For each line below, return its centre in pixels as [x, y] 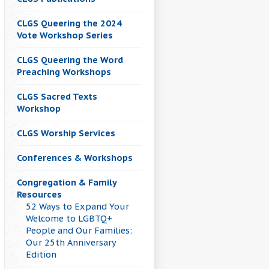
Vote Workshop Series [65, 35]
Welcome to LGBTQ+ [69, 219]
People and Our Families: [79, 231]
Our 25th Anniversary [71, 243]
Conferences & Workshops [75, 158]
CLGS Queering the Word [70, 60]
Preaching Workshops [64, 72]
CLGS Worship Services [66, 133]
